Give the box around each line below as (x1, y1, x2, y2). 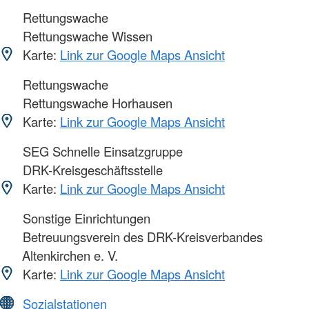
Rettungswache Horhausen (19, 93, 172, 112)
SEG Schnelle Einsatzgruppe (19, 141, 183, 160)
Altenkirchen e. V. (22, 246, 118, 264)
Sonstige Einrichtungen (19, 208, 150, 227)
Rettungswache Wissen (19, 26, 152, 45)
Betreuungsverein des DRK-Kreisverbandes (19, 227, 263, 246)
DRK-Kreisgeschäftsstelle (19, 160, 163, 179)
